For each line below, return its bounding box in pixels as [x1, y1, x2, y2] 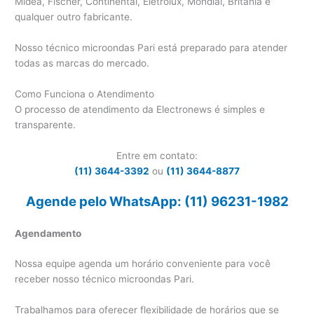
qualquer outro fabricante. [15, 11, 133, 23]
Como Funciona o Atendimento [15, 88, 155, 100]
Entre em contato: [116, 149, 198, 161]
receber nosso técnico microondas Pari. [15, 273, 195, 285]
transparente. [15, 118, 76, 130]
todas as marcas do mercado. [15, 57, 150, 69]
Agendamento [15, 227, 82, 239]
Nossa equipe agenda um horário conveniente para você [15, 258, 271, 270]
